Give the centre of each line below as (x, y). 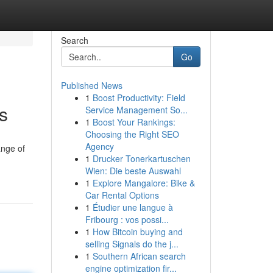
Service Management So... (136, 110)
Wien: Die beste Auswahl (133, 171)
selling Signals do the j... (132, 244)
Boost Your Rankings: (134, 122)
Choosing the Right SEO (132, 134)
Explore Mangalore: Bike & (144, 183)
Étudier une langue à (133, 207)
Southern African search (139, 256)
